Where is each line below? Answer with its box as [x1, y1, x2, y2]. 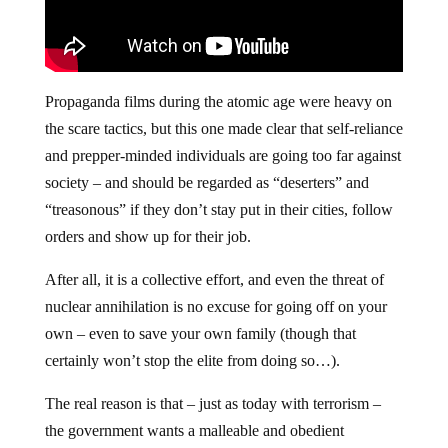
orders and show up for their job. [44, 227, 251, 245]
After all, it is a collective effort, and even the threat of [44, 270, 384, 288]
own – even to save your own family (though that [44, 324, 356, 342]
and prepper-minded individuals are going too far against [44, 146, 401, 164]
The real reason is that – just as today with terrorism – [44, 394, 381, 412]
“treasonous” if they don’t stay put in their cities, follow [44, 200, 393, 218]
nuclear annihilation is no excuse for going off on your [44, 297, 387, 315]
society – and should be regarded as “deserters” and [44, 173, 369, 191]
